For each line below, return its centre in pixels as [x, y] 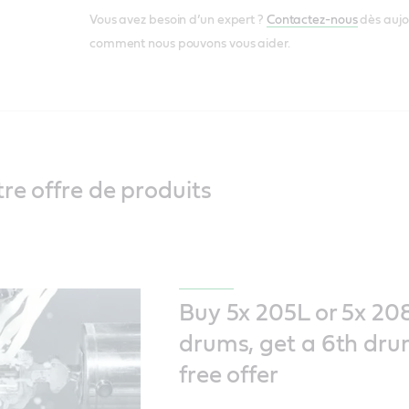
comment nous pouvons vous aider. [189, 44]
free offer [228, 376]
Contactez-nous [312, 21]
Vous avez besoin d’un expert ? [178, 21]
